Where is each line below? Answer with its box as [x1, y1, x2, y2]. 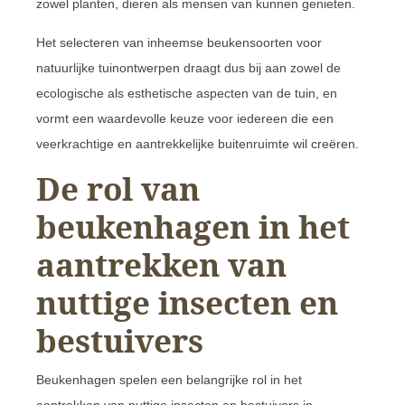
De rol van [36, 166, 200, 210]
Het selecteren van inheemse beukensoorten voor [36, 34, 322, 50]
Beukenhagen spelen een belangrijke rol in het [36, 372, 302, 387]
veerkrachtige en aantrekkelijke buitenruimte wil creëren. [36, 136, 359, 151]
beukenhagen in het [36, 204, 350, 248]
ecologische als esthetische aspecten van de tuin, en [36, 85, 337, 100]
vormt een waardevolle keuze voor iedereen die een [36, 110, 334, 126]
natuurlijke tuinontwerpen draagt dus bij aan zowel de [36, 60, 341, 75]
